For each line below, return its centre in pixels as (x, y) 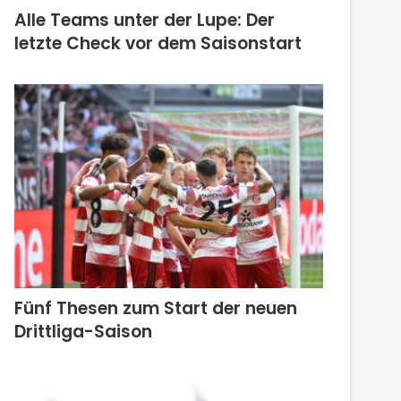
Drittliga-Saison (84, 332)
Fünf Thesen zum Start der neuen (156, 309)
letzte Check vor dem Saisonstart (158, 43)
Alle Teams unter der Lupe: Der (145, 20)
